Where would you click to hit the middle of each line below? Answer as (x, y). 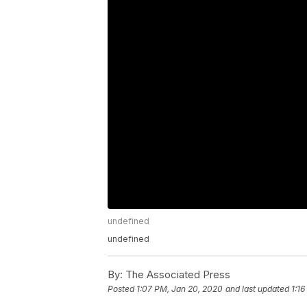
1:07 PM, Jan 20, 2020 (180, 289)
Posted (122, 289)
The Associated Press (176, 275)
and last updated (257, 289)
